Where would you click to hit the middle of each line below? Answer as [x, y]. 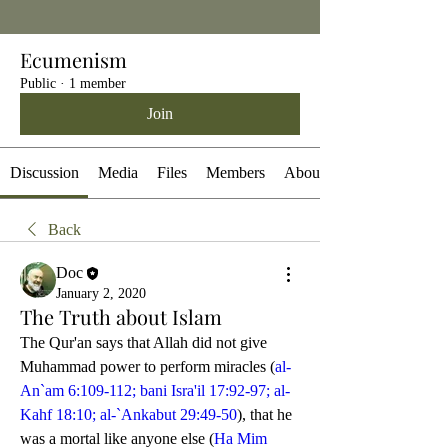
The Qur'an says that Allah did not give [143, 343]
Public [38, 83]
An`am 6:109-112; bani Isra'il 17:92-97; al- [155, 391]
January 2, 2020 [101, 294]
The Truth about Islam [121, 317]
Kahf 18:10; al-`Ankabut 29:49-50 [128, 415]
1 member [97, 83]
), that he [264, 415]
